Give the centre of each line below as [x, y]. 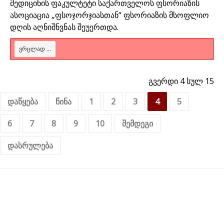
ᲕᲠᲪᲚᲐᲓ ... [35, 48]
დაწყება [23, 101]
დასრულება [30, 145]
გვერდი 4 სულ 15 [181, 81]
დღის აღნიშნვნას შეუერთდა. [64, 27]
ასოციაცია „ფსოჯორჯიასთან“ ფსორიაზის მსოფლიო [109, 15]
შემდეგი [137, 123]
